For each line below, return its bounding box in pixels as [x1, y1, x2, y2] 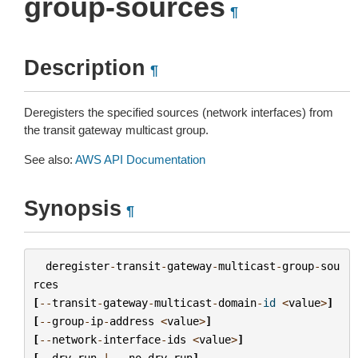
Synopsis [24, 197, 121, 221]
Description [24, 56, 145, 80]
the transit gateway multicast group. [24, 123, 209, 137]
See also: [24, 153, 75, 166]
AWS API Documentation [75, 153, 205, 166]
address [109, 314, 154, 328]
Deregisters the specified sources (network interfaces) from [24, 105, 333, 119]
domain [217, 296, 257, 309]
